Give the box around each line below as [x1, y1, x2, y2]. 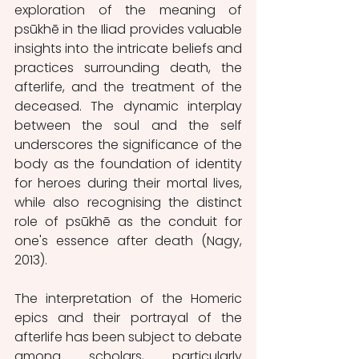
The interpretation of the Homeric [14, 288, 242, 308]
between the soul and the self [14, 115, 242, 135]
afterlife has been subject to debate [14, 327, 242, 346]
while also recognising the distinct [14, 192, 242, 212]
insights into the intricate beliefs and [14, 38, 242, 58]
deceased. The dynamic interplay [14, 96, 242, 115]
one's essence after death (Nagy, [14, 231, 242, 250]
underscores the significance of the [14, 135, 242, 154]
